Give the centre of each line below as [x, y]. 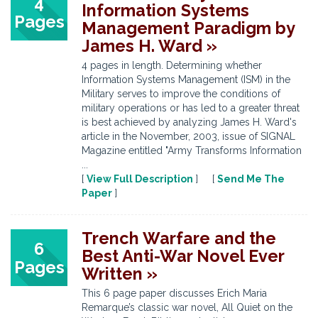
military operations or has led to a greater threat [191, 108]
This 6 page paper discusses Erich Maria [174, 293]
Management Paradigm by [188, 28]
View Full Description [140, 179]
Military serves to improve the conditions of [181, 94]
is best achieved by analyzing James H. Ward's [189, 122]
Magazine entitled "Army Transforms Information [192, 150]
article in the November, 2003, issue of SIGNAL [188, 136]
